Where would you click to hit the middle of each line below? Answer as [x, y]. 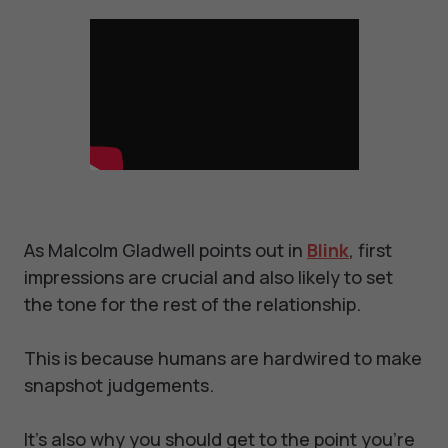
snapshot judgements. [119, 385]
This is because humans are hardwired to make [223, 358]
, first [370, 250]
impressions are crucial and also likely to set [208, 277]
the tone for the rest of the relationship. [192, 304]
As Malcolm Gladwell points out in [165, 250]
